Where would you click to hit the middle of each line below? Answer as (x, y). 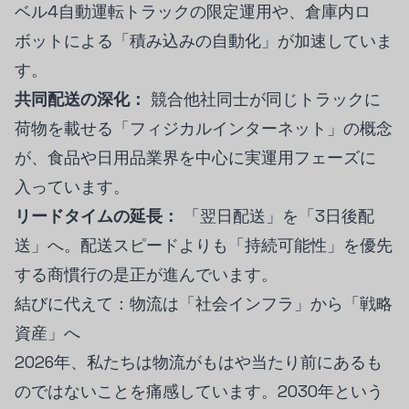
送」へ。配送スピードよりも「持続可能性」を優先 (204, 245)
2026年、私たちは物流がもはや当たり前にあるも (199, 362)
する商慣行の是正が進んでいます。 (146, 274)
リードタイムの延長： (97, 216)
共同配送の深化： (80, 99)
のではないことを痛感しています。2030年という (199, 391)
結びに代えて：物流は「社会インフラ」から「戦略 (204, 304)
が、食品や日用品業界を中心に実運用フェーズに (195, 157)
